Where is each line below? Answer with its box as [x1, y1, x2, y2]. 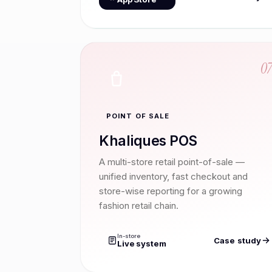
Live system [117, 238, 166, 248]
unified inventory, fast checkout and [99, 170, 248, 182]
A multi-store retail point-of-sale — [99, 155, 245, 168]
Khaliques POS [99, 132, 197, 149]
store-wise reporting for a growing [99, 185, 242, 197]
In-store [117, 232, 140, 239]
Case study [214, 236, 262, 246]
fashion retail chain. [99, 199, 178, 211]
